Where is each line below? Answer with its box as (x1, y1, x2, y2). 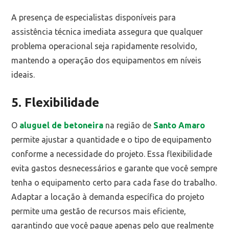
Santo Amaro (153, 121, 205, 130)
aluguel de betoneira (19, 121, 104, 130)
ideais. (11, 70, 35, 79)
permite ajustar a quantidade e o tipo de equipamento (11, 135, 212, 145)
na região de (103, 121, 154, 130)
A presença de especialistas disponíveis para (11, 12, 176, 22)
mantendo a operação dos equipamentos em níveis (11, 55, 202, 65)
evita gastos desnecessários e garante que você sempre (11, 164, 218, 173)
